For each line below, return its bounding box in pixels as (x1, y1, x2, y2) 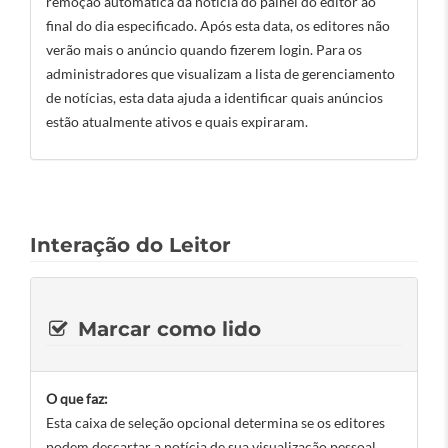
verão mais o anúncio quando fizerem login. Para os (46, 41, 362, 58)
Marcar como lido (71, 317, 261, 341)
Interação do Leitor (30, 233, 231, 257)
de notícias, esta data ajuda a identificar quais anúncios (46, 89, 383, 106)
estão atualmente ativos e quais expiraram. (46, 113, 308, 130)
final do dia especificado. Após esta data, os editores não (46, 17, 390, 34)
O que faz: (46, 390, 108, 407)
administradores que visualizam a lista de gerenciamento (46, 65, 395, 82)
